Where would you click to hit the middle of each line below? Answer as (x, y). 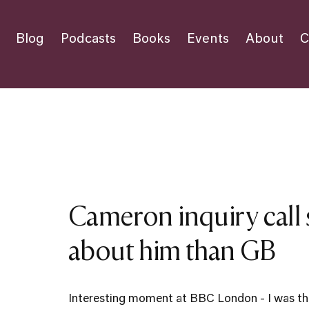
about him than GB (172, 250)
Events (208, 39)
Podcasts (88, 39)
